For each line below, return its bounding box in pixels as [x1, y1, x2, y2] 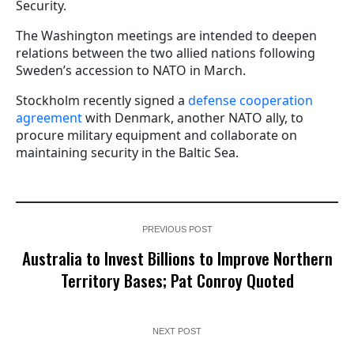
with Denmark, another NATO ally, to [82, 109, 303, 127]
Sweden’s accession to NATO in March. [16, 62, 249, 80]
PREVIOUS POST [141, 224, 213, 235]
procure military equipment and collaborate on [16, 126, 297, 145]
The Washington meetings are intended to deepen [16, 27, 317, 45]
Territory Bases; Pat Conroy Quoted [60, 268, 294, 293]
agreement [16, 109, 82, 127]
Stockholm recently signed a [16, 92, 188, 110]
